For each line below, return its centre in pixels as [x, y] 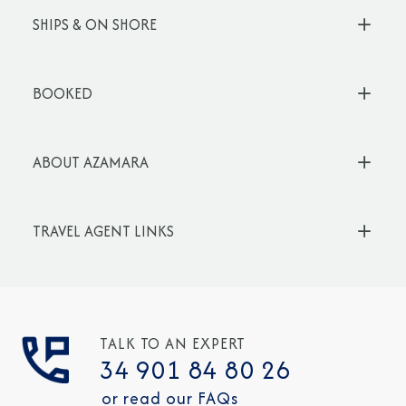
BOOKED [63, 93]
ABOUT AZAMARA [91, 162]
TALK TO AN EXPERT [173, 343]
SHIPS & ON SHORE [95, 24]
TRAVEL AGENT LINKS [103, 231]
